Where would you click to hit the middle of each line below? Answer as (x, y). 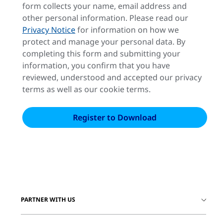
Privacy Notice (49, 29)
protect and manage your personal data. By (104, 41)
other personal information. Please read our (105, 18)
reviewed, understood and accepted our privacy (112, 77)
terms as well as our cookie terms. (86, 89)
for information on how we (127, 29)
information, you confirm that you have (96, 65)
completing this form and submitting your (101, 53)
